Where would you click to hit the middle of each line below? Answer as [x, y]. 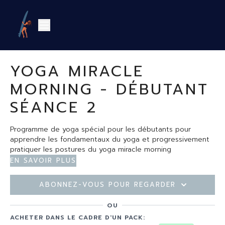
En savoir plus [43, 160]
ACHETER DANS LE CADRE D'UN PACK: [78, 217]
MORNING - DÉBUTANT [109, 89]
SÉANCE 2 [54, 107]
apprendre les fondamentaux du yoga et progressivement [110, 139]
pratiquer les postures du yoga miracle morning [91, 149]
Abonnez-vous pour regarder [107, 185]
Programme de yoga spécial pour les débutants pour [100, 129]
